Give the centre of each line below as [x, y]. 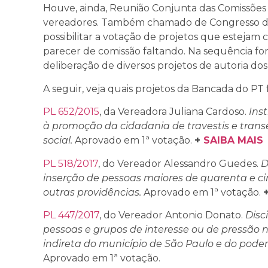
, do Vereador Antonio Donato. [172, 215]
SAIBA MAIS [233, 141]
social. [58, 141]
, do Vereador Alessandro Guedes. [179, 163]
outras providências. [92, 192]
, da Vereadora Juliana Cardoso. [174, 112]
